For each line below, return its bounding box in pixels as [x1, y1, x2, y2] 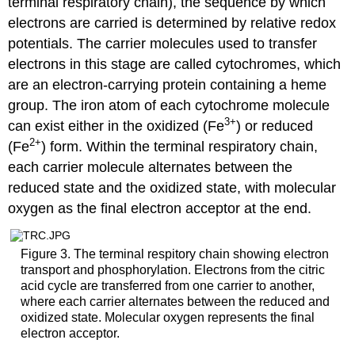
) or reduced [236, 117, 314, 134]
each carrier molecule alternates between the [8, 158, 293, 175]
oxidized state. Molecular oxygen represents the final [20, 310, 315, 324]
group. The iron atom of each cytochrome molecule [8, 97, 330, 113]
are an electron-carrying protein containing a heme [8, 76, 327, 93]
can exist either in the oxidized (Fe [8, 117, 225, 134]
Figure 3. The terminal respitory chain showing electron [20, 246, 329, 261]
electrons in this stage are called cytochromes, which [8, 55, 342, 72]
